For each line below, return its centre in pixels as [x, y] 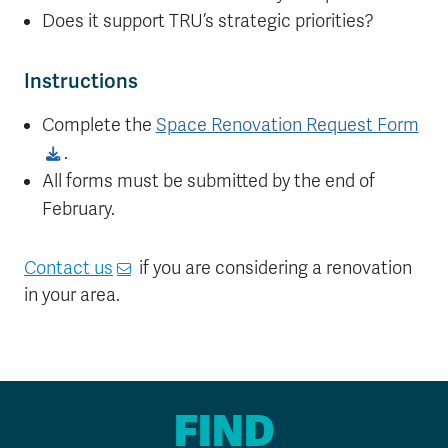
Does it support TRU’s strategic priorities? [207, 21]
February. [78, 209]
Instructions [81, 81]
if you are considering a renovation [273, 268]
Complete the [98, 125]
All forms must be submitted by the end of [208, 181]
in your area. [72, 295]
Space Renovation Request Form [287, 125]
